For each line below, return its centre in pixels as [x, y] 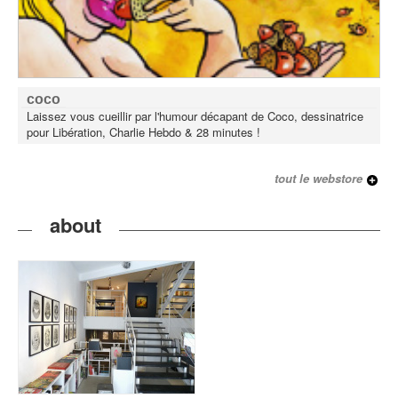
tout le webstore [318, 179]
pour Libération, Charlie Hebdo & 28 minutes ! [145, 132]
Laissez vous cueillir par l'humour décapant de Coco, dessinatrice [195, 116]
